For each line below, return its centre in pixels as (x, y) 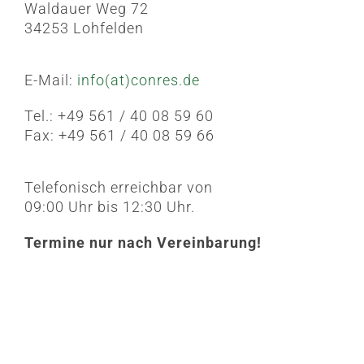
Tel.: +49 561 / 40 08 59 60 (119, 116)
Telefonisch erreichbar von (119, 188)
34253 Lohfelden (84, 28)
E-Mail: (51, 80)
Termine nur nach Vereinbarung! (143, 243)
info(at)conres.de (139, 80)
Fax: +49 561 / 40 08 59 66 (119, 136)
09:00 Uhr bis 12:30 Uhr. (110, 207)
